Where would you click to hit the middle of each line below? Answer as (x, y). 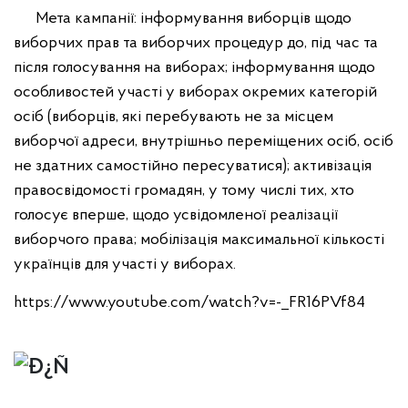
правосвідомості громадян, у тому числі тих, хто (184, 191)
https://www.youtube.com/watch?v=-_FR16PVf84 (191, 303)
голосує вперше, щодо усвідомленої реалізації (176, 215)
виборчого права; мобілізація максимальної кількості (199, 240)
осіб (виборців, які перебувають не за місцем (173, 117)
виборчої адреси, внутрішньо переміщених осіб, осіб (204, 142)
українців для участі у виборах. (125, 265)
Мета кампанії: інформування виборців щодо (183, 19)
